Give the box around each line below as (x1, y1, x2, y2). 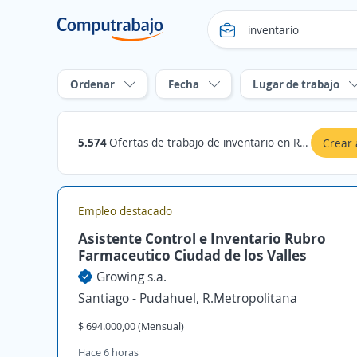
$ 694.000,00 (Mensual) (78, 319, 184, 333)
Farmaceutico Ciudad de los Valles (78, 245, 307, 265)
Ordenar (70, 76, 115, 92)
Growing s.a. (96, 268, 167, 285)
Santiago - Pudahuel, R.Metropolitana (78, 289, 297, 307)
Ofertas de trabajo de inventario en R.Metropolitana (109, 135, 300, 150)
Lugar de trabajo (253, 76, 339, 92)
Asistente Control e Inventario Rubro (78, 229, 326, 248)
